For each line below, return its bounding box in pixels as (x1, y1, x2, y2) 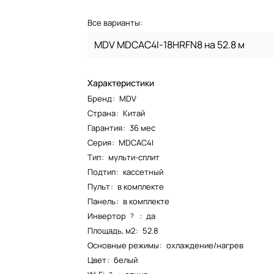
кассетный (123, 166, 164, 177)
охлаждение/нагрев (166, 240, 244, 251)
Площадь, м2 (87, 225, 136, 236)
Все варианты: (87, 17, 143, 28)
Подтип (87, 166, 116, 177)
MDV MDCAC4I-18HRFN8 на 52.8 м (94, 38, 245, 51)
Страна (87, 108, 116, 119)
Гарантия (87, 122, 123, 133)
